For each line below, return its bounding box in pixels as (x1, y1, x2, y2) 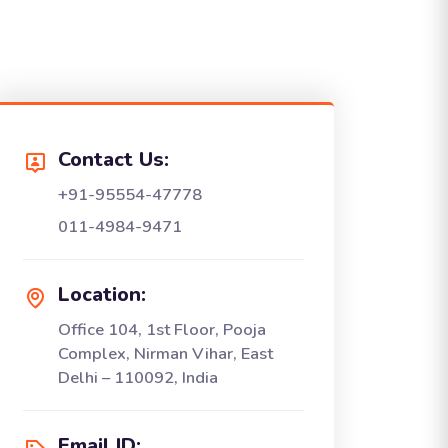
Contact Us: (58, 146, 169, 173)
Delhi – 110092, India (58, 366, 218, 389)
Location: (58, 281, 146, 308)
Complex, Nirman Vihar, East (58, 342, 273, 365)
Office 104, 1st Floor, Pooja (58, 318, 266, 341)
